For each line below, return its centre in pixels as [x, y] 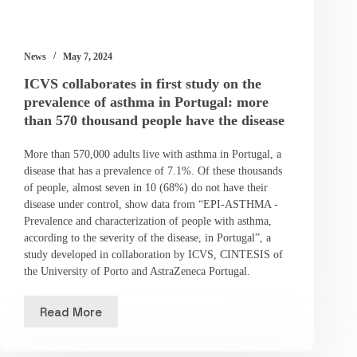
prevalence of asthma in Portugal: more [146, 102]
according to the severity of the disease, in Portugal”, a [147, 238]
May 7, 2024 [88, 57]
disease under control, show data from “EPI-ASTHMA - [151, 205]
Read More [71, 312]
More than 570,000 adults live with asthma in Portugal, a [153, 155]
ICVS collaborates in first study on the [143, 84]
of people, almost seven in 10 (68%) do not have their [146, 188]
